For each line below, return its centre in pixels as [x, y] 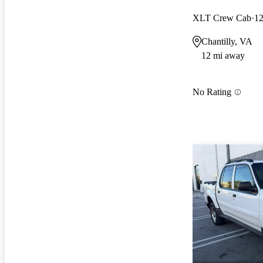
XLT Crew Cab [222, 18]
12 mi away [223, 55]
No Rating [212, 92]
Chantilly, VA [227, 41]
